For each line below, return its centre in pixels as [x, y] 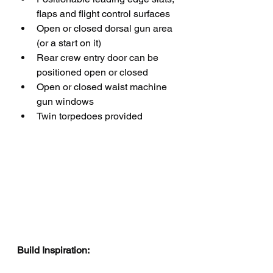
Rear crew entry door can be [99, 57]
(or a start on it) [69, 43]
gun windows [65, 101]
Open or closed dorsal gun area [106, 28]
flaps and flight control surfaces [103, 13]
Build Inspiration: [53, 250]
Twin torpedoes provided [91, 116]
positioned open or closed [92, 72]
